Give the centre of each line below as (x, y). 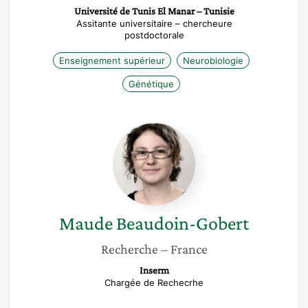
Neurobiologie (213, 60)
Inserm (154, 270)
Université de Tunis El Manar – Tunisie (154, 11)
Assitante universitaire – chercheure (154, 23)
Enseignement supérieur (112, 60)
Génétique (151, 84)
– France (184, 249)
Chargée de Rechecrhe (154, 283)
